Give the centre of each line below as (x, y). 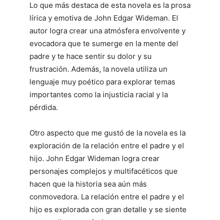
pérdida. (44, 107)
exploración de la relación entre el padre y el (107, 145)
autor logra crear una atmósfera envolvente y (108, 30)
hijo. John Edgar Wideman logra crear (95, 158)
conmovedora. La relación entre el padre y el (107, 196)
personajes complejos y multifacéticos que (104, 171)
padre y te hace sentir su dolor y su (91, 56)
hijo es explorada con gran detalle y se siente (108, 209)
